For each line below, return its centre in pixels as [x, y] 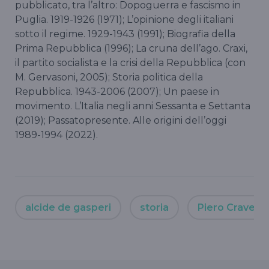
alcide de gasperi [68, 207]
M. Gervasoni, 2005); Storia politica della [109, 77]
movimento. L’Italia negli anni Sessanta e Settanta [133, 106]
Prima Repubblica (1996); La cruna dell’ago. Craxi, [131, 48]
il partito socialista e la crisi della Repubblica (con [130, 62]
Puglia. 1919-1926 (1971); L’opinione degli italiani [124, 19]
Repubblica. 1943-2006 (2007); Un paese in [117, 91]
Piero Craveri [230, 207]
